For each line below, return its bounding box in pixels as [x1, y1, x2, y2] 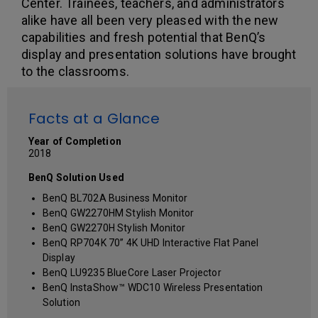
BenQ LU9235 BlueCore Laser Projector [43, 266, 221, 278]
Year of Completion [28, 135, 121, 147]
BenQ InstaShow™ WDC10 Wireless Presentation [43, 281, 263, 293]
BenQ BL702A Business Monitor [43, 192, 188, 204]
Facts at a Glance [28, 108, 160, 128]
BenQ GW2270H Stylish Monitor [43, 221, 186, 234]
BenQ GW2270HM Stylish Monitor [43, 207, 194, 219]
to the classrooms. [21, 63, 129, 79]
